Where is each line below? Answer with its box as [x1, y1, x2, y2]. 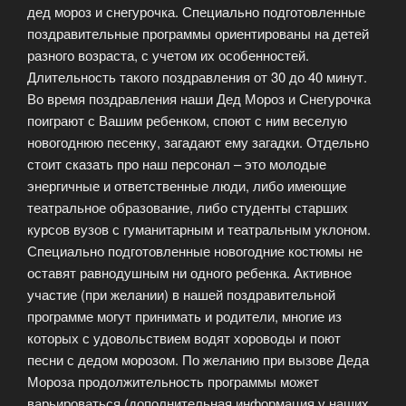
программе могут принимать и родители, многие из [27, 305, 342, 325]
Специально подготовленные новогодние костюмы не [27, 240, 362, 260]
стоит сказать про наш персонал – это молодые [27, 153, 326, 173]
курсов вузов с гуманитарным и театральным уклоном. [27, 218, 371, 238]
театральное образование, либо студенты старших [27, 197, 348, 217]
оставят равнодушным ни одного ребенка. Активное [27, 262, 352, 282]
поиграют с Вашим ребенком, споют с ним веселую [27, 110, 347, 130]
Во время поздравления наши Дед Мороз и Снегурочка [27, 88, 371, 108]
